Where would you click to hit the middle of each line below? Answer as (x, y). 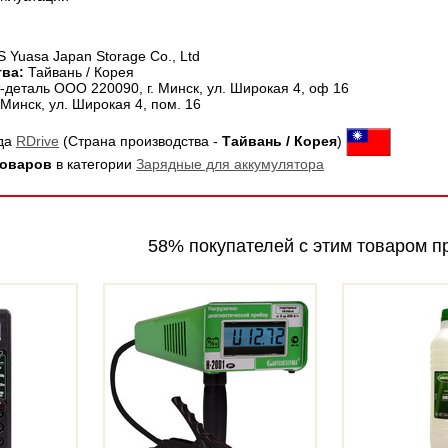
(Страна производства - (140, 140)
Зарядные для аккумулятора (230, 164)
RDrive (37, 140)
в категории (94, 164)
